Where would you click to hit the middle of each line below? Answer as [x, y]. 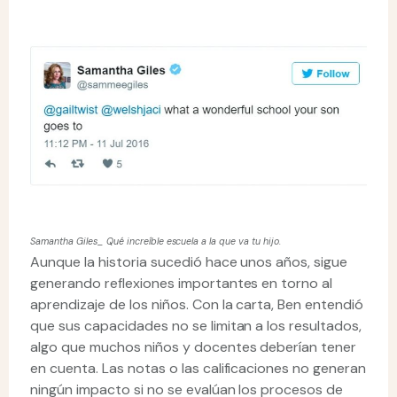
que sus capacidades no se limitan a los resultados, [196, 326]
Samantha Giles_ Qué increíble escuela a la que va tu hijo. [156, 241]
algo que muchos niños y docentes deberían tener [194, 347]
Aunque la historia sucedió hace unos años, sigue [189, 262]
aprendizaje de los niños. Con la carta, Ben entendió [197, 305]
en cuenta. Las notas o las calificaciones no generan [198, 369]
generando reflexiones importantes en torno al [182, 284]
